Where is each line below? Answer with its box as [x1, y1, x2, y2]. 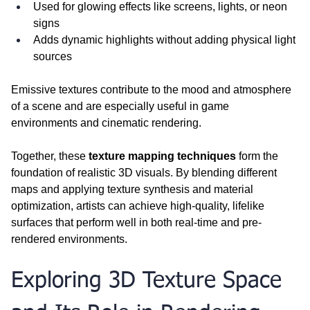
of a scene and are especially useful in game [11, 100, 232, 112]
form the [236, 149, 281, 162]
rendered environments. [11, 232, 127, 245]
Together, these [11, 149, 89, 162]
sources [33, 50, 72, 62]
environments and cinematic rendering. [11, 116, 201, 129]
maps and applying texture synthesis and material [11, 183, 256, 195]
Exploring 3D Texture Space [11, 269, 289, 292]
